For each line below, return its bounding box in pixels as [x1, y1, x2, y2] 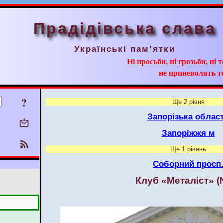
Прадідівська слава [33, 19, 216, 37]
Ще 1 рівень [170, 145, 206, 153]
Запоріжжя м [161, 128, 215, 138]
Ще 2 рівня [172, 98, 205, 106]
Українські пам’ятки [74, 44, 175, 54]
